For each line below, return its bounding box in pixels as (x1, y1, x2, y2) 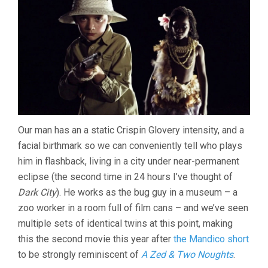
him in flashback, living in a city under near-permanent (18, 155, 239, 167)
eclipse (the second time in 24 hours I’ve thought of (18, 170, 233, 182)
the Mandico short (173, 233, 249, 245)
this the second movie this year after (18, 233, 173, 245)
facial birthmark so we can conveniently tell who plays (18, 139, 242, 151)
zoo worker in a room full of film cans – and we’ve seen (18, 202, 248, 214)
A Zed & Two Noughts (141, 248, 233, 260)
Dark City (18, 186, 56, 198)
